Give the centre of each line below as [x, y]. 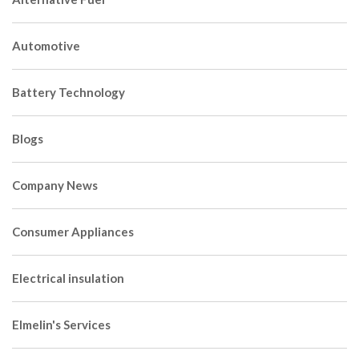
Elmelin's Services [61, 325]
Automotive [46, 46]
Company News [55, 186]
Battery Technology [69, 93]
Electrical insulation [68, 278]
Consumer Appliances [73, 232]
